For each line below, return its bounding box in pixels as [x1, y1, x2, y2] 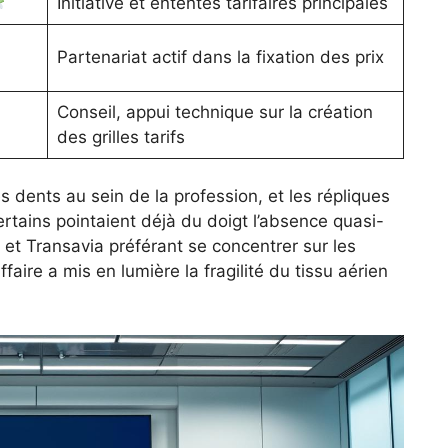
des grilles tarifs [56, 126, 185, 147]
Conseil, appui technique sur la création [56, 101, 373, 122]
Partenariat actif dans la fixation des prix [56, 46, 384, 67]
